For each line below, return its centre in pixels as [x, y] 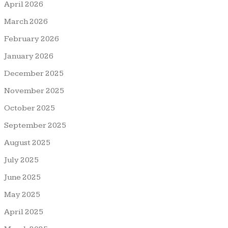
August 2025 [27, 142]
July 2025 [21, 160]
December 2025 [34, 73]
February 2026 [32, 39]
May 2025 [22, 194]
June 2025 [22, 177]
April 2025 [24, 212]
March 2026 [26, 21]
